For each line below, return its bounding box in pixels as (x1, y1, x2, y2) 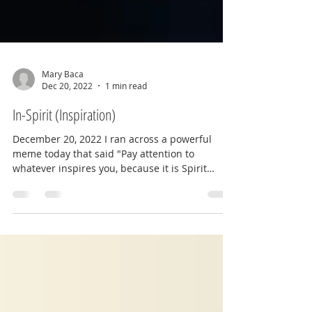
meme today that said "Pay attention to (13, 178, 194, 192)
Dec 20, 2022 (42, 111, 93, 123)
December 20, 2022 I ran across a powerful (13, 164, 212, 177)
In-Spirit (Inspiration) (13, 135, 116, 156)
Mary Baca (42, 99, 84, 111)
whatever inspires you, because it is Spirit (13, 193, 207, 206)
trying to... (13, 208, 60, 221)
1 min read (105, 111, 147, 123)
